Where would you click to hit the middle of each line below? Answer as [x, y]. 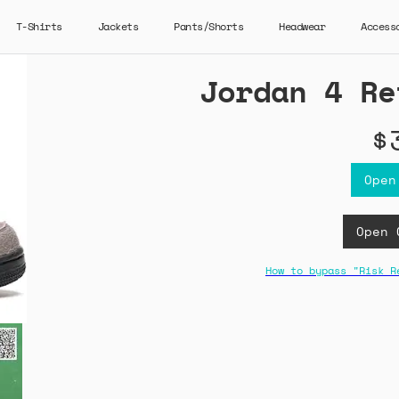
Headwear [302, 26]
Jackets [118, 26]
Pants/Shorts [208, 26]
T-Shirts [39, 26]
